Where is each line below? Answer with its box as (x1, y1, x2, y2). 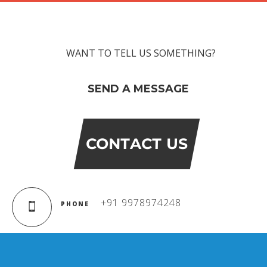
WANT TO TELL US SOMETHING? (66, 46, 216, 60)
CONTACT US (85, 135, 188, 153)
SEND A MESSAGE (87, 82, 189, 95)
